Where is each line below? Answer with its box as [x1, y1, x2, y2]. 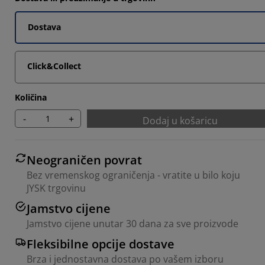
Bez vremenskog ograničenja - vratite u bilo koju [27, 169, 240, 182]
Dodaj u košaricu [142, 114, 218, 127]
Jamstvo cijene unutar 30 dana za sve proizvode [27, 217, 238, 230]
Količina [15, 92, 47, 103]
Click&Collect [27, 60, 81, 72]
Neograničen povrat [27, 152, 142, 168]
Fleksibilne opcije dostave [27, 236, 174, 252]
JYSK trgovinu [27, 182, 86, 195]
